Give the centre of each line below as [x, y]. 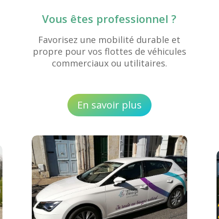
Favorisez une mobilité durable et [109, 40]
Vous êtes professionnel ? [109, 19]
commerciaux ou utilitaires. [109, 63]
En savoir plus [109, 105]
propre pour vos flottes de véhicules [109, 52]
